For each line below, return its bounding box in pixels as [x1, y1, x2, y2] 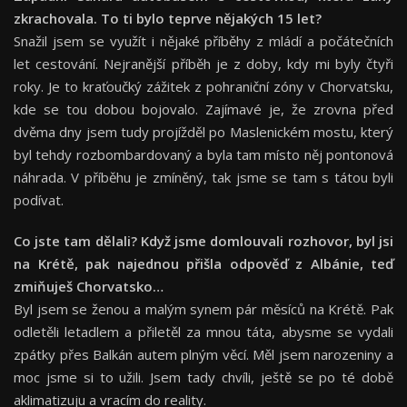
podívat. [14, 191, 64, 210]
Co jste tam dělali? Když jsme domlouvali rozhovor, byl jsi [14, 232, 393, 251]
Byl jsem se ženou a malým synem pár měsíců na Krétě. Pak [14, 300, 393, 319]
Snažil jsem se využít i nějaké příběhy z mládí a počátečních [14, 32, 393, 51]
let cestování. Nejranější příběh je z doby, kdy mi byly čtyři [14, 55, 393, 74]
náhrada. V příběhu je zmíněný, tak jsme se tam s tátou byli [14, 168, 393, 187]
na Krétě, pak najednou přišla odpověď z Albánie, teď [14, 254, 393, 273]
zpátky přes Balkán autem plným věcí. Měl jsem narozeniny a [14, 345, 393, 364]
